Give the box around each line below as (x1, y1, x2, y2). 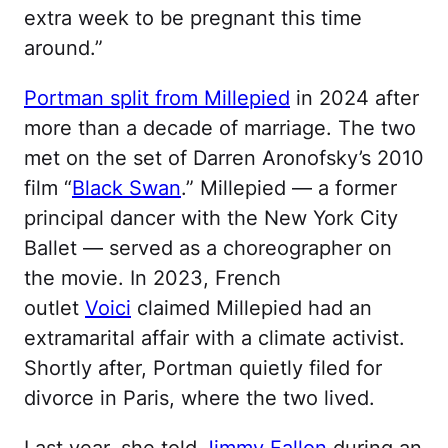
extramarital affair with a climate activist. (24, 326, 405, 351)
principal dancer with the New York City (24, 206, 398, 231)
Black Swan (72, 176, 181, 201)
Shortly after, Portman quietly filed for (24, 356, 382, 381)
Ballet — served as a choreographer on (24, 236, 392, 261)
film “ (24, 176, 72, 201)
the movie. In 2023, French (24, 266, 281, 291)
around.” (24, 36, 103, 61)
